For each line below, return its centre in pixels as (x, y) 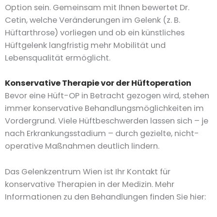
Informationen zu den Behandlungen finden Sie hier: (105, 197)
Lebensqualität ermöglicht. (58, 58)
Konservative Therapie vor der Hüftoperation (98, 83)
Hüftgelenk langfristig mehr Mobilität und (85, 45)
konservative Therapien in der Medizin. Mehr (90, 184)
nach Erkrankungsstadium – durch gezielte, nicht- (102, 134)
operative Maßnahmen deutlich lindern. (82, 146)
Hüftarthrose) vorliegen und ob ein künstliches (95, 33)
